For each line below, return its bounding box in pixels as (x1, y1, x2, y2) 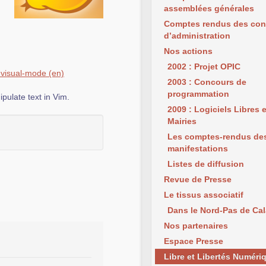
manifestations (167, 144, 228, 153)
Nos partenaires (164, 221, 228, 230)
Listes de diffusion (167, 159, 244, 169)
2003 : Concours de (167, 77, 246, 87)
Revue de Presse (164, 175, 232, 184)
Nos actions (164, 46, 213, 56)
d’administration (164, 31, 230, 40)
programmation (167, 89, 229, 99)
